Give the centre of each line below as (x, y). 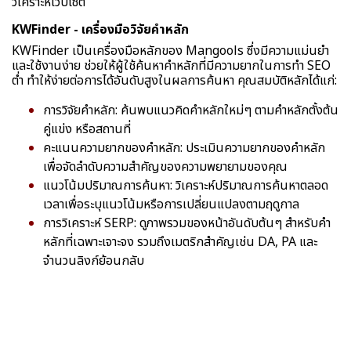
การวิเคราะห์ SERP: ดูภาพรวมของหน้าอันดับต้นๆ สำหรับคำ (187, 223)
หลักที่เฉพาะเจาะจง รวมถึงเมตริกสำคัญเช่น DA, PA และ (180, 242)
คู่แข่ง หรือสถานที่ (87, 129)
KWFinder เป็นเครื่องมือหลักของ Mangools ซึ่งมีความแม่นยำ (170, 51)
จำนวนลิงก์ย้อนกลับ (94, 261)
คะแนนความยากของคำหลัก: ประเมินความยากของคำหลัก (184, 148)
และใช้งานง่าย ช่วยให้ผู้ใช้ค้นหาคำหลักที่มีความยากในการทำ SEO (171, 65)
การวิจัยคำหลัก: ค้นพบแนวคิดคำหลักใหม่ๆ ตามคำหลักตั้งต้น (191, 110)
